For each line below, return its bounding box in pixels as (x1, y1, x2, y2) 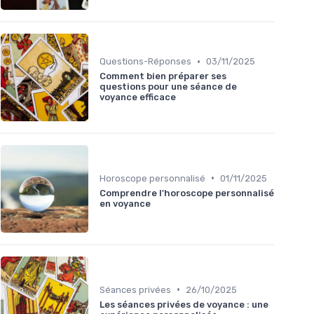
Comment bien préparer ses (100, 71, 226, 82)
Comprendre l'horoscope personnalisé (100, 187, 274, 198)
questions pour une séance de (100, 81, 237, 93)
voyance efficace (100, 92, 176, 103)
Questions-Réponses (100, 56, 191, 67)
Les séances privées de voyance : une (100, 299, 268, 310)
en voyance (100, 198, 151, 209)
